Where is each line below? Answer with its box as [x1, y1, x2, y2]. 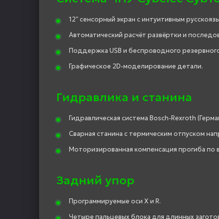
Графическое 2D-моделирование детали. [69, 62, 203, 70]
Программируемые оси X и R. [69, 197, 161, 205]
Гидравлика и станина [56, 89, 192, 105]
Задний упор [56, 173, 134, 188]
